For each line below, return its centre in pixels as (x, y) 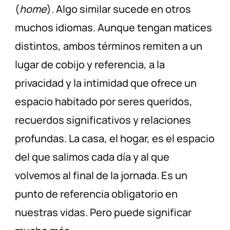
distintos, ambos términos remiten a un (109, 46)
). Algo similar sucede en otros (119, 9)
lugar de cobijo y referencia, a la (90, 65)
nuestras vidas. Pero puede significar (103, 213)
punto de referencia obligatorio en (97, 194)
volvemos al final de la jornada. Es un (101, 176)
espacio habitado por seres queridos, (104, 102)
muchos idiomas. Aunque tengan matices (114, 28)
